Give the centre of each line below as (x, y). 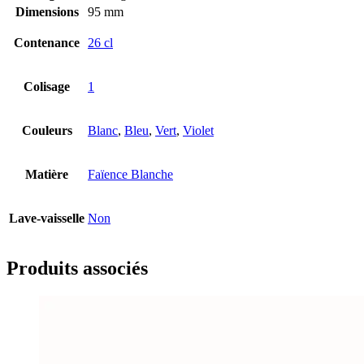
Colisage (47, 87)
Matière (47, 175)
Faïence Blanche (130, 175)
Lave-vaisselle (47, 219)
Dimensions (47, 12)
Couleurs (47, 131)
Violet (198, 131)
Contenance (47, 43)
